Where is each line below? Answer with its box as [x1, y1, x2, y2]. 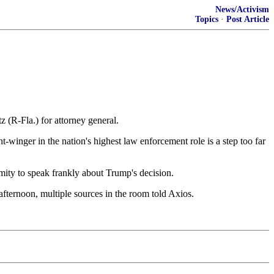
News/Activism [215, 5, 269, 14]
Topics [195, 15, 218, 24]
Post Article [226, 15, 269, 24]
